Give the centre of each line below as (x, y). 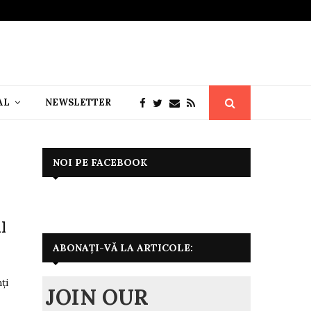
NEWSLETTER (78, 102)
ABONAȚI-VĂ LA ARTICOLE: (123, 247)
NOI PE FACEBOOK (100, 162)
